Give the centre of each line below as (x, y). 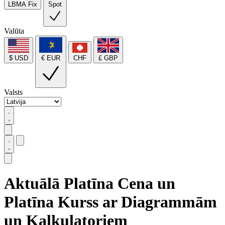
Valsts (13, 92)
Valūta (14, 31)
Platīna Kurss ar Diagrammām (110, 202)
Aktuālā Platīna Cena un (90, 184)
